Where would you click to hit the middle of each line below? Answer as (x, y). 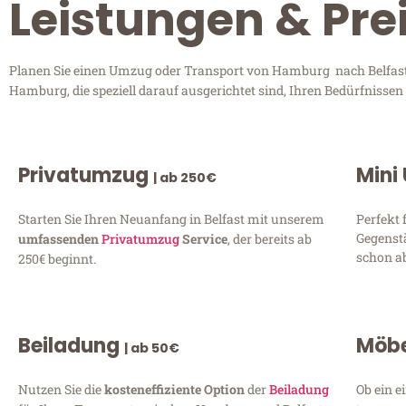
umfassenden (60, 239)
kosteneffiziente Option (176, 389)
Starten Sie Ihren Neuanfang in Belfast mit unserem (171, 219)
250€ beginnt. (57, 259)
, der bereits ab (270, 239)
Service (203, 239)
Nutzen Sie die (61, 389)
